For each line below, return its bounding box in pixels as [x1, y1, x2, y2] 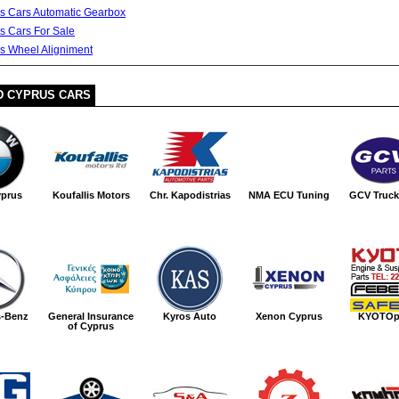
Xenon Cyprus [255, 311, 322, 322]
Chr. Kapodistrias [149, 190, 231, 200]
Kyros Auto [163, 311, 216, 322]
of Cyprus [68, 321, 114, 331]
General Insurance [48, 311, 134, 322]
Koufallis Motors [52, 190, 130, 200]
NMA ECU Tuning [248, 190, 330, 200]
